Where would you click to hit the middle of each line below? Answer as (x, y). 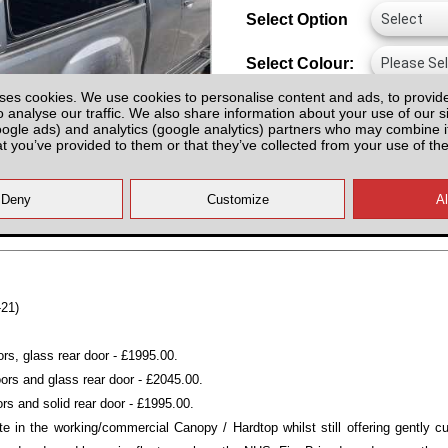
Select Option (297, 19)
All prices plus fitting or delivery (339, 187)
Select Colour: (300, 63)
